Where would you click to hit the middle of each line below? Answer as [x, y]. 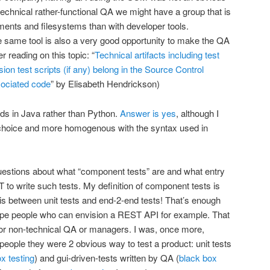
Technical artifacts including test [157, 55]
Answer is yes [148, 113]
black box [198, 257]
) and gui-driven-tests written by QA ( [107, 257]
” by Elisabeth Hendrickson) [105, 84]
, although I [197, 113]
